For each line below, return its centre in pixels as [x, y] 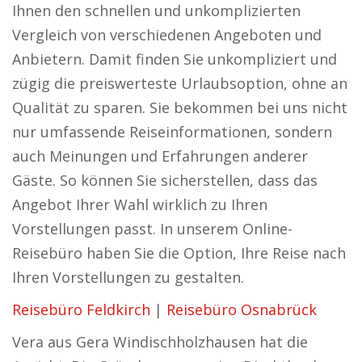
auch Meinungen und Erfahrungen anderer [160, 156]
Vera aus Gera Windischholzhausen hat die [160, 342]
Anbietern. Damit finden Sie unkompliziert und [175, 59]
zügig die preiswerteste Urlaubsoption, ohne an [180, 83]
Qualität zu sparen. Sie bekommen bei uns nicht [180, 107]
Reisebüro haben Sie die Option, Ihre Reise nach [179, 253]
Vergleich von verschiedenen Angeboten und [167, 35]
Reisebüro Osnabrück [242, 309]
